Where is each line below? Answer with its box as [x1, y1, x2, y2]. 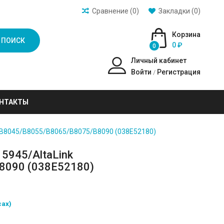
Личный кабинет [130, 56, 186, 64]
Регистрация [156, 68, 200, 76]
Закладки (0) [158, 7, 200, 15]
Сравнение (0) [91, 7, 139, 15]
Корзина [171, 30, 200, 38]
